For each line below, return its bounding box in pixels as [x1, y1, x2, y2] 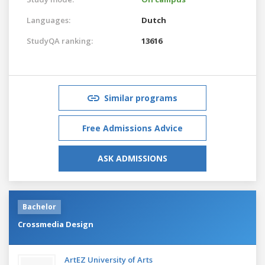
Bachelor [22, 201, 56, 212]
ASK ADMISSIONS [98, 152, 167, 164]
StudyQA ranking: [27, 35, 93, 46]
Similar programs [104, 92, 177, 104]
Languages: [27, 14, 70, 25]
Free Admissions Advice [82, 122, 183, 134]
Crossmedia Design [18, 218, 93, 230]
